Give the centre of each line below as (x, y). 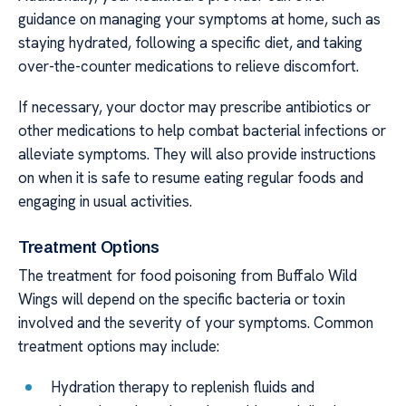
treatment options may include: (119, 347)
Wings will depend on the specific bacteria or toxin (182, 300)
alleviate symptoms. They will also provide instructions (197, 154)
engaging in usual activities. (105, 201)
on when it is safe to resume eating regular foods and (191, 177)
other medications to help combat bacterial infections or (202, 130)
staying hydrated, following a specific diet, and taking (190, 43)
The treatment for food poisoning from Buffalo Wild (188, 276)
